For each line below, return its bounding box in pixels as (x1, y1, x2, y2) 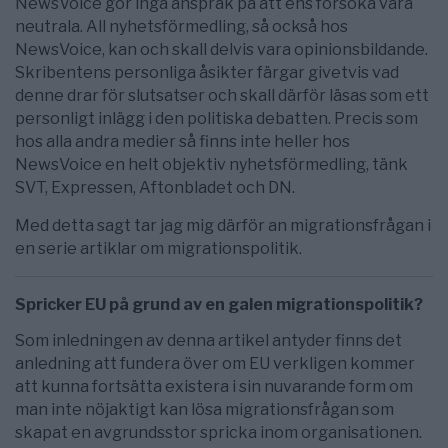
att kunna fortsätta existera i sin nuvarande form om (15, 377, 413, 397)
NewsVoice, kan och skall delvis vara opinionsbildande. (15, 39, 428, 59)
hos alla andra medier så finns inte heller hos (15, 131, 350, 151)
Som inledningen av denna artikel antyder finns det (15, 331, 402, 351)
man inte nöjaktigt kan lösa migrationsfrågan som (15, 400, 394, 420)
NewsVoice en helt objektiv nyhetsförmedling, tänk (15, 154, 408, 174)
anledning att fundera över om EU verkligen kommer (15, 354, 415, 374)
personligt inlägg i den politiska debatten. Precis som (15, 108, 418, 128)
